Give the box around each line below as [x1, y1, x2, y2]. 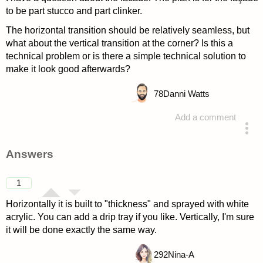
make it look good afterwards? [5, 63, 130, 74]
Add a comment [175, 113, 237, 123]
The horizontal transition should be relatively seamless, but [5, 25, 249, 35]
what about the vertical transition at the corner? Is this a [5, 38, 233, 48]
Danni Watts [163, 89, 210, 99]
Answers [5, 148, 53, 161]
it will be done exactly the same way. [5, 224, 157, 235]
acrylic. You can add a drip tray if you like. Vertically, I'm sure [5, 211, 254, 222]
